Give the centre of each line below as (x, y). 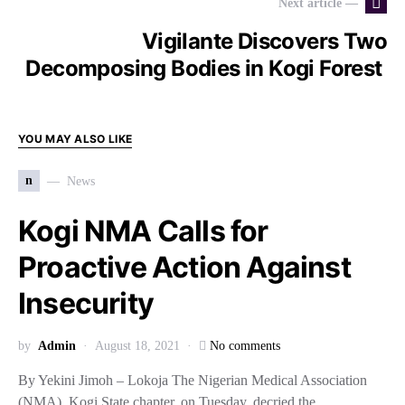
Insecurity (89, 303)
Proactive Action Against (184, 267)
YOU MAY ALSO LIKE (75, 139)
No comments (245, 346)
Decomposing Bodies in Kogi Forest (206, 68)
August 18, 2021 (137, 346)
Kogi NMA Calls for (143, 231)
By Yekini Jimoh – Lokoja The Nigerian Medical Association (193, 380)
